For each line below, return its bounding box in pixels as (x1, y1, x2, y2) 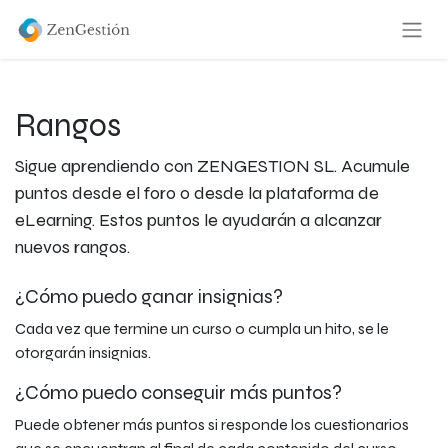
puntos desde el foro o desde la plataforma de (15, 182, 379, 204)
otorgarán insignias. (15, 343, 151, 362)
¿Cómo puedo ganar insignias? (15, 284, 283, 309)
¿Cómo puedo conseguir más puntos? (15, 380, 342, 405)
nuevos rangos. (15, 236, 130, 258)
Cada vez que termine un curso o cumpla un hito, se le (15, 319, 389, 338)
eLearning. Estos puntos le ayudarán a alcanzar (15, 209, 382, 231)
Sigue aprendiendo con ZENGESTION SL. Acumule (15, 155, 410, 177)
